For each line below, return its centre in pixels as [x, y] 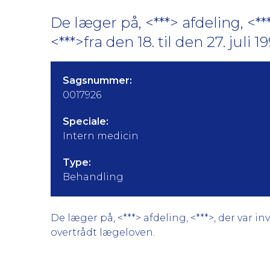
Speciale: [86, 121]
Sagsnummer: [97, 80]
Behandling [93, 177]
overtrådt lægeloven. [103, 232]
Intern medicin [101, 136]
